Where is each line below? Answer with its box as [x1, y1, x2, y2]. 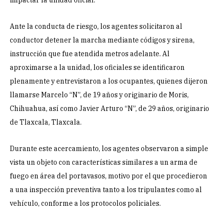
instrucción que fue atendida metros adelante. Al [10, 49, 170, 59]
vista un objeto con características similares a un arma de [10, 158, 197, 167]
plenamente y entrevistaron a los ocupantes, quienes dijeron [10, 77, 208, 86]
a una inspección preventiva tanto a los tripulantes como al [10, 185, 202, 195]
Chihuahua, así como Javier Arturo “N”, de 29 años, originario [10, 104, 209, 113]
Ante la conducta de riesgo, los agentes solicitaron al [10, 22, 182, 31]
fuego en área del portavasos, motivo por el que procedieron [10, 172, 207, 181]
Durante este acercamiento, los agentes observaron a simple [10, 144, 208, 153]
